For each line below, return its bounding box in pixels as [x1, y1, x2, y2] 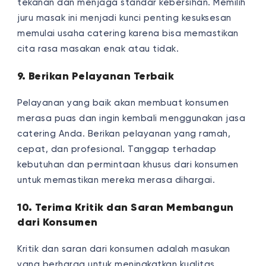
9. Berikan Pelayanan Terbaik [17, 69, 175, 83]
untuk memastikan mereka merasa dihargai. [17, 175, 216, 185]
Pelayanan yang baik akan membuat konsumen [17, 98, 229, 107]
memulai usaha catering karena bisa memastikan [17, 28, 239, 38]
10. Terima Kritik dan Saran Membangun [17, 200, 234, 214]
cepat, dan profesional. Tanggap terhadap [17, 144, 217, 154]
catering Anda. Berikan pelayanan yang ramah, [17, 129, 231, 138]
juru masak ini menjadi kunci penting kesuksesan [17, 13, 232, 23]
